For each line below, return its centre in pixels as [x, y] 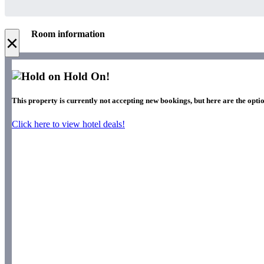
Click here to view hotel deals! [68, 124]
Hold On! [85, 77]
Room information [68, 34]
